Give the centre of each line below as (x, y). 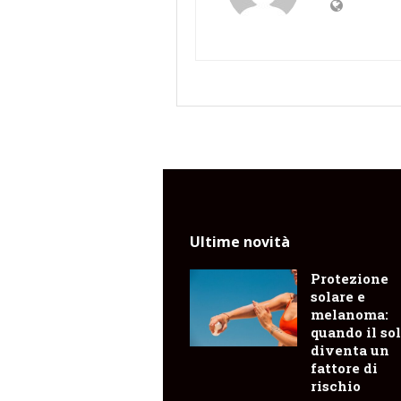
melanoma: (350, 315)
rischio (336, 386)
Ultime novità (240, 242)
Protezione (350, 279)
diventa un (350, 350)
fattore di (344, 368)
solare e (338, 297)
